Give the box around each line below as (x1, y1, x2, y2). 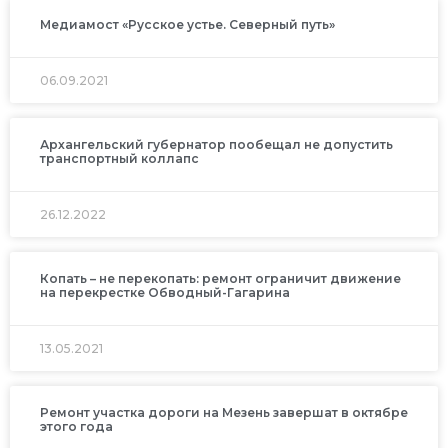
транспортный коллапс (40, 150, 199, 166)
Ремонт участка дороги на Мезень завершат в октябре (40, 404, 408, 420)
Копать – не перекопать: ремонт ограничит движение (40, 270, 401, 286)
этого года (40, 418, 113, 434)
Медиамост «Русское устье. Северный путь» (40, 16, 335, 32)
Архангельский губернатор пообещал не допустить (40, 136, 393, 152)
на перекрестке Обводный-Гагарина (40, 284, 290, 300)
